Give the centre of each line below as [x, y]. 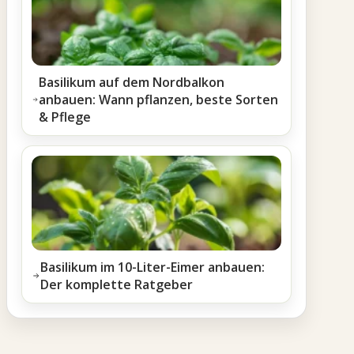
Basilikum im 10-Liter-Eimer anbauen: [153, 267]
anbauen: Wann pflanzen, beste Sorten [159, 100]
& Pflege [65, 117]
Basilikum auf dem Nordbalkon [132, 82]
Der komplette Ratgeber [117, 284]
